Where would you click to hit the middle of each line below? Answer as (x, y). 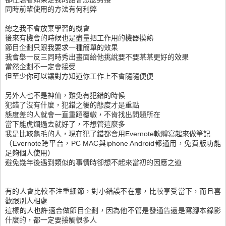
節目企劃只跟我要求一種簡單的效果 (62, 47)
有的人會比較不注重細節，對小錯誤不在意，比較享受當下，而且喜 (113, 191)
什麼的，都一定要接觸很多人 (51, 220)
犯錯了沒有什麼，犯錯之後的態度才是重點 (72, 105)
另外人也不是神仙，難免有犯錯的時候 (65, 95)
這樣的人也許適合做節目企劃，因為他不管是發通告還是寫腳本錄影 (113, 210)
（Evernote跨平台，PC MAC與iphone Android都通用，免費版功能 (113, 143)
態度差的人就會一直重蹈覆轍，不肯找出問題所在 (83, 115)
